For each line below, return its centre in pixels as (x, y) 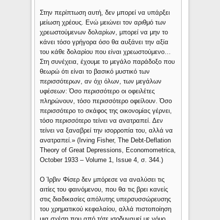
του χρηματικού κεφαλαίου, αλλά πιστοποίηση (106, 209)
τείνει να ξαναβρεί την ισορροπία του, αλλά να (107, 131)
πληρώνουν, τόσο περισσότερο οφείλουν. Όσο (106, 101)
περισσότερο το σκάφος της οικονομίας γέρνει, (106, 111)
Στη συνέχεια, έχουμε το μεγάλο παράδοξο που (108, 62)
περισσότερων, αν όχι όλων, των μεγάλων (101, 82)
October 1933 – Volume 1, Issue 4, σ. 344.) (102, 160)
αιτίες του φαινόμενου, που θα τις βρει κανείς (104, 190)
